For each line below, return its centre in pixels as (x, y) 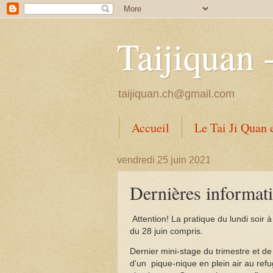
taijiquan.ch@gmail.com (176, 94)
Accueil (151, 128)
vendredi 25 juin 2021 (164, 160)
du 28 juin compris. (166, 231)
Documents (159, 150)
